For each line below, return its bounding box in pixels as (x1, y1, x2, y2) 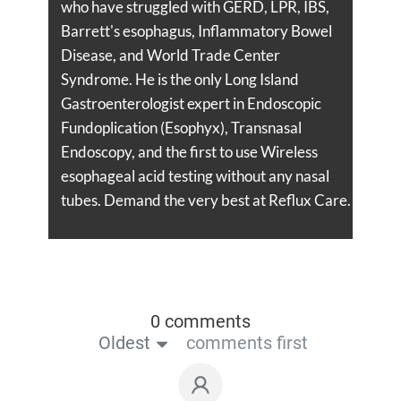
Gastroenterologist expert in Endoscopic (60, 93, 321, 113)
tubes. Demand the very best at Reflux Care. (60, 190, 351, 209)
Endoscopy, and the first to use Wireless (60, 141, 318, 161)
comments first (185, 331, 308, 354)
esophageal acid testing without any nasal (60, 166, 329, 185)
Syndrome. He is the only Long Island (60, 69, 299, 89)
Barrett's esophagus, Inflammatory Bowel (60, 21, 332, 40)
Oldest (98, 331, 150, 354)
